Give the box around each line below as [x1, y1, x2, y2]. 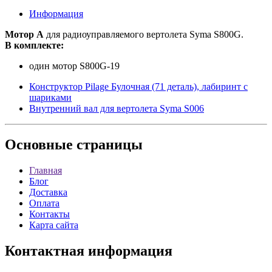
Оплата [29, 198, 59, 209]
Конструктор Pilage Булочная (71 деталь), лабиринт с [29, 81, 248, 92]
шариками [29, 92, 72, 103]
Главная [29, 165, 62, 176]
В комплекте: [5, 39, 64, 50]
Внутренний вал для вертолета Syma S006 [29, 103, 204, 114]
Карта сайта [29, 220, 78, 231]
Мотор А [5, 29, 46, 39]
